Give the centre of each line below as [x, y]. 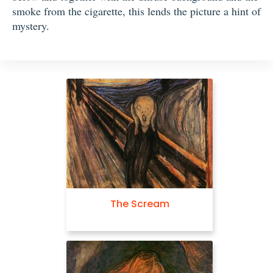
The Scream [140, 204]
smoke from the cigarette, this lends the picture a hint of [136, 11]
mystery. [31, 26]
